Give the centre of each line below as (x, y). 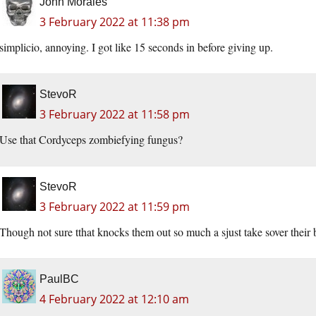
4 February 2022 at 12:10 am (114, 299)
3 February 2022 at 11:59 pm (115, 207)
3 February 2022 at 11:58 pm (115, 115)
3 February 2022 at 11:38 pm (115, 22)
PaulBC (59, 279)
